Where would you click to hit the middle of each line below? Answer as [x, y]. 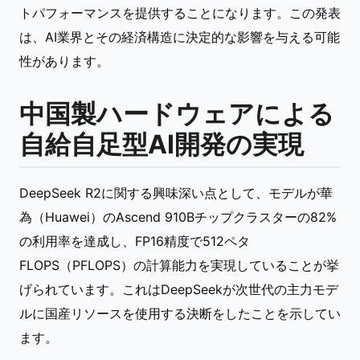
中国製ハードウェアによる [177, 114]
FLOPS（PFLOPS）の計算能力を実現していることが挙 [179, 265]
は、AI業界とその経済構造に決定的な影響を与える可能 [180, 37]
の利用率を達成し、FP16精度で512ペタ [135, 241]
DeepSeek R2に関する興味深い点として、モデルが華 [176, 193]
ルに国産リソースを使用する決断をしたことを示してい [180, 313]
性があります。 [64, 61]
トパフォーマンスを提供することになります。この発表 [180, 13]
